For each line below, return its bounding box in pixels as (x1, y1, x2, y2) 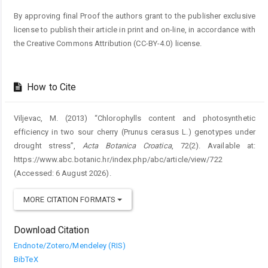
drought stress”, (14, 141, 83, 150)
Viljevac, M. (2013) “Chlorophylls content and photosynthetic (14, 113, 255, 123)
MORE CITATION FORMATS (23, 194, 118, 204)
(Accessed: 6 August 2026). (14, 168, 111, 178)
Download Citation (14, 224, 89, 236)
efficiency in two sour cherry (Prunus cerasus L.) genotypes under (14, 127, 255, 136)
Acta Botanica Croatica (83, 141, 172, 150)
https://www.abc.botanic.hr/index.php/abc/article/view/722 (14, 154, 223, 164)
